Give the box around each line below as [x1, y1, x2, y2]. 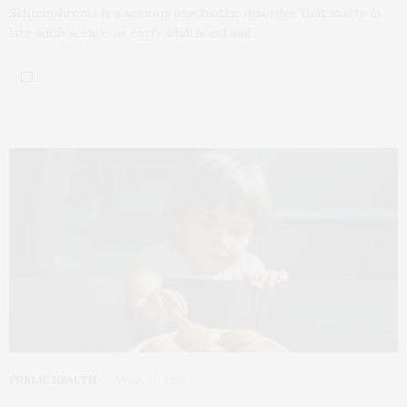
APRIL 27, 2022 [114, 373, 186, 387]
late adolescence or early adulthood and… [9, 24, 261, 41]
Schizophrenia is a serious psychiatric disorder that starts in [9, 4, 381, 21]
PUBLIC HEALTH [9, 373, 96, 387]
